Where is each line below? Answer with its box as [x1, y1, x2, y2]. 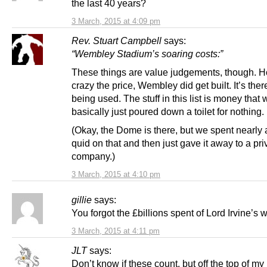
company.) [72, 150, 115, 162]
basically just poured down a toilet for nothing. [72, 105, 264, 117]
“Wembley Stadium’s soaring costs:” [72, 48, 223, 59]
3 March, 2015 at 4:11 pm [72, 226, 160, 235]
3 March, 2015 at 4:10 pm [72, 169, 160, 179]
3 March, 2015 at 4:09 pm [72, 16, 160, 26]
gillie [72, 194, 92, 205]
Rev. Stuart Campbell [72, 35, 162, 46]
